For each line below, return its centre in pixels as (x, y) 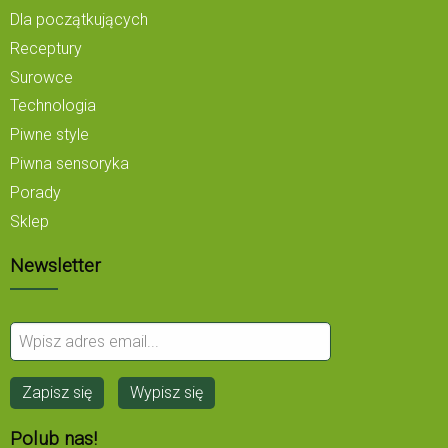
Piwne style (49, 135)
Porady (35, 192)
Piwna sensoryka (69, 164)
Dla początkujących (79, 20)
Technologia (53, 106)
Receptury (46, 48)
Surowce (41, 77)
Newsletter (55, 265)
